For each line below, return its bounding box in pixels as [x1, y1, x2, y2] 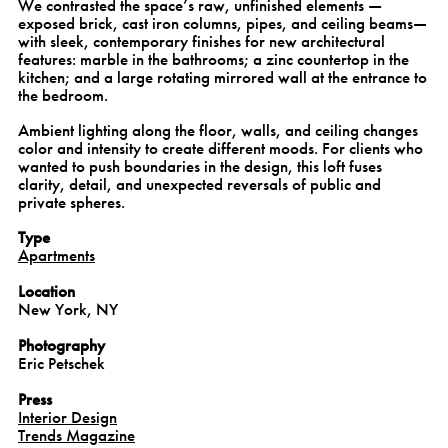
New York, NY [18, 298, 118, 321]
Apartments [18, 244, 95, 267]
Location [18, 280, 75, 303]
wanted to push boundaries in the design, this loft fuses [18, 155, 382, 178]
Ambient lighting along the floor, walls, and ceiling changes [18, 119, 418, 142]
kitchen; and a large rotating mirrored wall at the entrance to [18, 66, 427, 89]
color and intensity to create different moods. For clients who [18, 137, 423, 160]
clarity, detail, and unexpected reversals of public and [18, 173, 381, 196]
